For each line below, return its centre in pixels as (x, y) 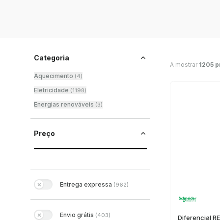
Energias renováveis (64, 104)
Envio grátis (77, 215)
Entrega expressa (86, 184)
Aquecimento (54, 76)
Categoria (52, 58)
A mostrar (184, 64)
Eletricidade (51, 90)
